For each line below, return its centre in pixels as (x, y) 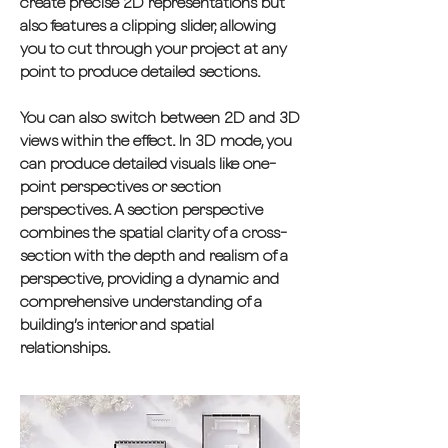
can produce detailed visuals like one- (148, 163)
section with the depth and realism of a (154, 255)
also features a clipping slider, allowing (148, 25)
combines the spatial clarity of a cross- (153, 232)
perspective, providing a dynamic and (149, 278)
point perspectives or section (120, 186)
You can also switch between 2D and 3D (160, 117)
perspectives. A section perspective (141, 209)
